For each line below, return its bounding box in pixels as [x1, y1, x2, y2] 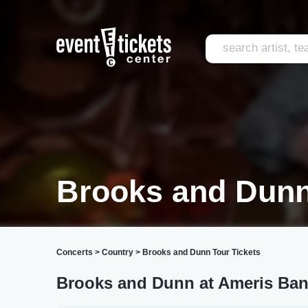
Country [102, 247, 133, 257]
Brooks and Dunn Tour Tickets [142, 247, 261, 257]
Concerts [56, 247, 93, 257]
